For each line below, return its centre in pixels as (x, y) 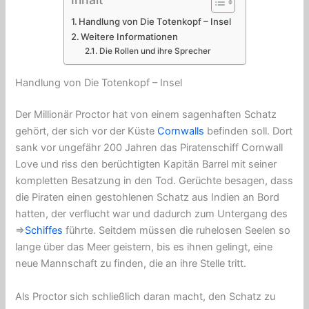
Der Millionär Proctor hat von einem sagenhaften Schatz (146, 115)
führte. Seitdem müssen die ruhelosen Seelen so (177, 231)
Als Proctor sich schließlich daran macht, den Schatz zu (146, 296)
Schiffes (44, 231)
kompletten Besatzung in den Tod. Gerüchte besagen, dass (154, 181)
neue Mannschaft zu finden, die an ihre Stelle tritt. (131, 264)
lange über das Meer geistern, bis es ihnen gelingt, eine (144, 247)
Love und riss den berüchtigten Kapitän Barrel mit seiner (146, 165)
